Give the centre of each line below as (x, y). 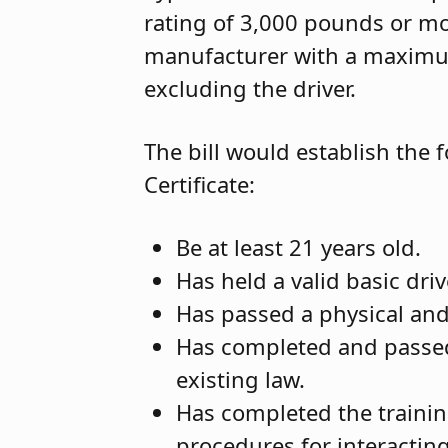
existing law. (241, 379)
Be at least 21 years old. (299, 247)
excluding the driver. (250, 88)
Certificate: (200, 184)
